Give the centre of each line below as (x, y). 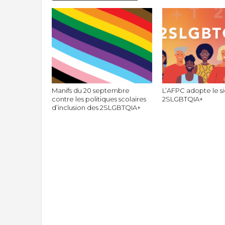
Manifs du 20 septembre (91, 90)
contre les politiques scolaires (99, 99)
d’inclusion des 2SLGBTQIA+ (96, 107)
